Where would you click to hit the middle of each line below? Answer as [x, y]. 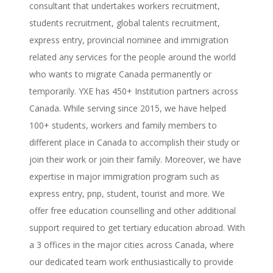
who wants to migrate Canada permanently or [120, 74]
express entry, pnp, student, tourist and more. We [127, 194]
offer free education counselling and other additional [132, 211]
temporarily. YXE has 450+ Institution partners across [133, 91]
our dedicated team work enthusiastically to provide [131, 262]
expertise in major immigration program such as [124, 177]
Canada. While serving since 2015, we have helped [127, 108]
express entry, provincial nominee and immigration [129, 40]
